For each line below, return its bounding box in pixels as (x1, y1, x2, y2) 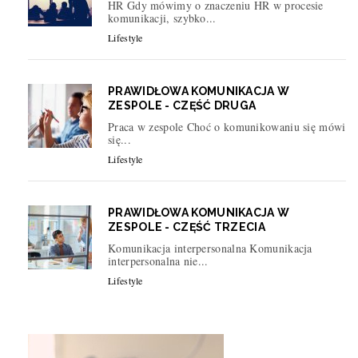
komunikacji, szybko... (108, 10, 217, 26)
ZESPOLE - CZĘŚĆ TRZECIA (108, 220, 265, 233)
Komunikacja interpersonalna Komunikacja (108, 240, 312, 256)
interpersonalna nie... (108, 253, 209, 268)
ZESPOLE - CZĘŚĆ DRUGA (108, 98, 257, 112)
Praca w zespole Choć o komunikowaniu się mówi (108, 118, 346, 134)
